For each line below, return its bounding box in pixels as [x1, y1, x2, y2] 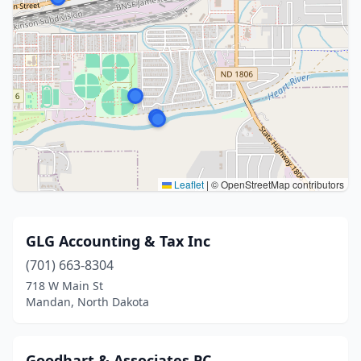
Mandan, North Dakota [26, 294, 149, 309]
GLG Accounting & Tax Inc [26, 231, 210, 251]
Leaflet [172, 177, 204, 191]
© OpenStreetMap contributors [209, 177, 344, 191]
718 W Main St [26, 278, 103, 293]
